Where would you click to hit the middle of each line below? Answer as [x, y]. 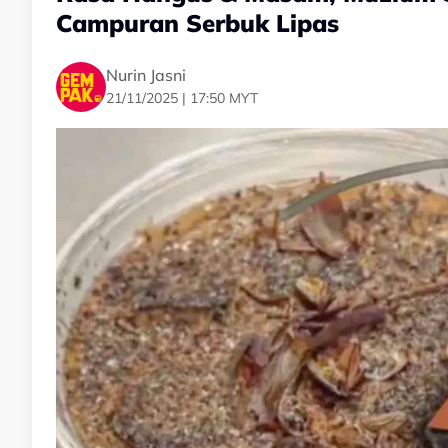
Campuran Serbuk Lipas [197, 23]
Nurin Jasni [146, 74]
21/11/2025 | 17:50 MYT [182, 97]
